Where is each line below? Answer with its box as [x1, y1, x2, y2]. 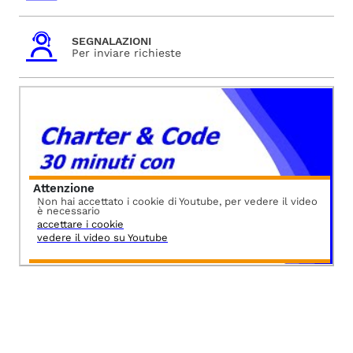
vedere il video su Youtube [37, 231, 168, 243]
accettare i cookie [37, 217, 124, 230]
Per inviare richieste [71, 46, 181, 59]
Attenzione [33, 180, 95, 195]
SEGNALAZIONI [71, 34, 151, 47]
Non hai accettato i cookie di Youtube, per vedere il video [37, 195, 318, 207]
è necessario [37, 204, 100, 217]
